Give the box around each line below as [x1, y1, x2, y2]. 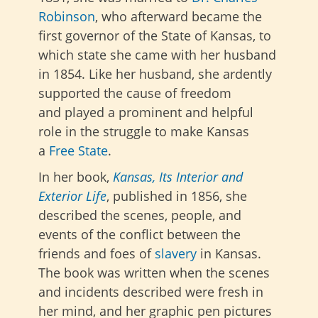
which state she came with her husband [38, 46, 276, 63]
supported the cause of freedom [38, 84, 231, 102]
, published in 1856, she [106, 187, 247, 204]
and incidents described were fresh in [38, 283, 263, 300]
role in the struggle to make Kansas [38, 123, 249, 140]
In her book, [38, 168, 113, 185]
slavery [155, 245, 197, 262]
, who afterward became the [95, 8, 262, 25]
